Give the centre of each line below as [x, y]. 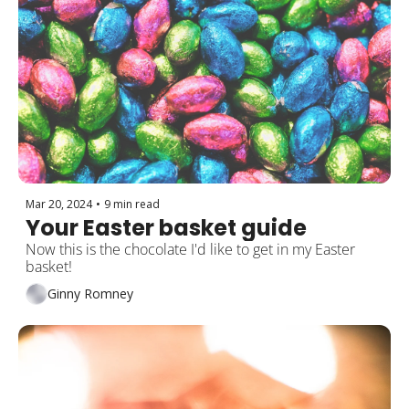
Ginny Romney [90, 294]
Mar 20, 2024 [59, 204]
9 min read [132, 204]
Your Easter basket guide [166, 227]
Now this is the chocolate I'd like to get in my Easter [190, 249]
